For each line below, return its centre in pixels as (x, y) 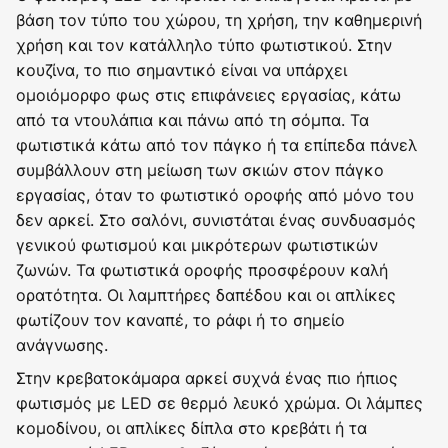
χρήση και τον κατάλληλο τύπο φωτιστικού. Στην (204, 44)
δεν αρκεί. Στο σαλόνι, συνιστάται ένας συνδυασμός (216, 219)
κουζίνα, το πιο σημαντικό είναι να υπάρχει (181, 69)
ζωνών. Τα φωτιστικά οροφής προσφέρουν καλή (202, 269)
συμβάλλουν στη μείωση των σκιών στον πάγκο (200, 169)
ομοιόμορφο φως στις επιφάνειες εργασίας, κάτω (208, 94)
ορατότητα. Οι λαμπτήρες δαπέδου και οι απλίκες (206, 294)
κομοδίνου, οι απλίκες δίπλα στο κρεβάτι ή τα (191, 427)
